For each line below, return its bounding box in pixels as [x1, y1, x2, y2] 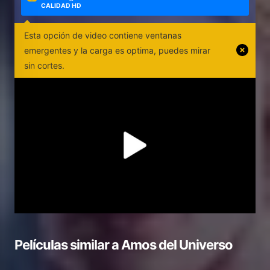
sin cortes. [24, 60, 64, 71]
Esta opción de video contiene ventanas [24, 30, 181, 40]
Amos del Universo [121, 236, 233, 253]
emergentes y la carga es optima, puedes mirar [24, 45, 210, 55]
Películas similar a [14, 236, 121, 253]
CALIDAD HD [41, 2, 82, 10]
